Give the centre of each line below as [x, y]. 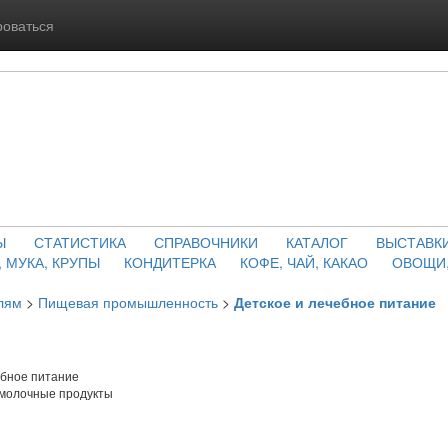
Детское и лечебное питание [335, 302]
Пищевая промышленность [128, 302]
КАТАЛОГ [317, 242]
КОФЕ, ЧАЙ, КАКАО [303, 262]
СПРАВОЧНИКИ [206, 242]
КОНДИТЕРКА [169, 262]
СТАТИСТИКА [80, 242]
